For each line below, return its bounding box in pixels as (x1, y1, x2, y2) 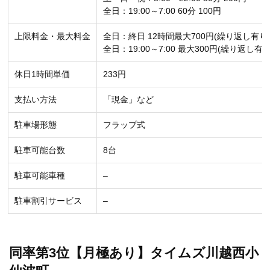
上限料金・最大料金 (14, 31, 90, 41)
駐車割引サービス (14, 195, 82, 206)
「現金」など (103, 94, 154, 104)
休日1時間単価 (14, 69, 70, 79)
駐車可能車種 (14, 170, 65, 180)
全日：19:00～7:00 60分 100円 (103, 5, 221, 16)
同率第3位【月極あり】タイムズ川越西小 (9, 245, 259, 260)
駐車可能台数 (14, 145, 65, 155)
